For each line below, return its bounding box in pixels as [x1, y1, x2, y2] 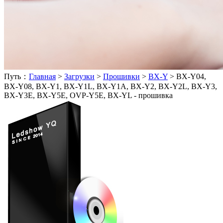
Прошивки [103, 72, 140, 81]
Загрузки [64, 72, 95, 81]
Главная [29, 72, 56, 81]
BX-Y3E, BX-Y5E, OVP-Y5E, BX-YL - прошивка [4, 91, 173, 100]
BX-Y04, [176, 72, 206, 81]
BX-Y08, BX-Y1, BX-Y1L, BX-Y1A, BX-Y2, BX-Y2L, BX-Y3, [4, 82, 217, 91]
